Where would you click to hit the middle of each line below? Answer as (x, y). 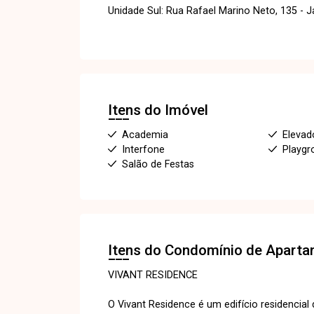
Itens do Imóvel (158, 110)
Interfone (143, 149)
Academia (145, 135)
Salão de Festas (158, 164)
